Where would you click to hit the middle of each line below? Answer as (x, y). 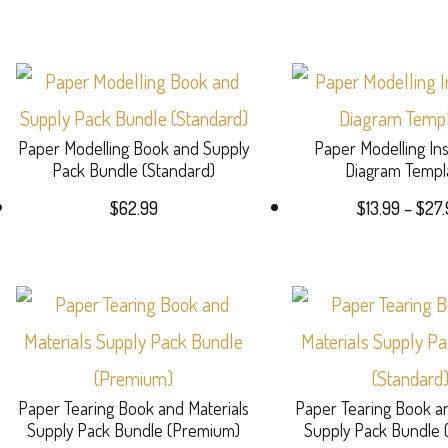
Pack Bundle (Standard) (134, 169)
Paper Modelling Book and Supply (134, 147)
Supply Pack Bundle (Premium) (134, 429)
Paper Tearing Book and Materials (134, 407)
